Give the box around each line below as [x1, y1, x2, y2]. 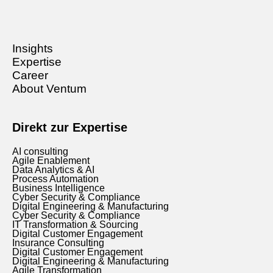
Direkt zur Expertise [12, 121, 127, 135]
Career [12, 69, 48, 82]
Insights [12, 42, 53, 55]
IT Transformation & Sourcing [12, 219, 138, 230]
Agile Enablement [12, 155, 90, 166]
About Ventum [12, 82, 87, 96]
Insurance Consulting [12, 238, 104, 249]
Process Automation [12, 174, 99, 185]
